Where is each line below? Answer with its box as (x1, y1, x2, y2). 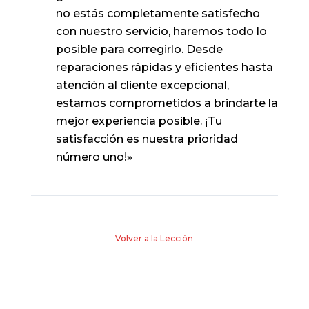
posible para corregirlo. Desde (55, 43, 223, 56)
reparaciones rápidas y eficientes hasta (55, 61, 273, 74)
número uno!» (55, 150, 132, 163)
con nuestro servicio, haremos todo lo (55, 25, 267, 38)
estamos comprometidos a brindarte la (55, 97, 278, 110)
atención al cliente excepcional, (55, 79, 229, 92)
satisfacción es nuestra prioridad (55, 132, 238, 146)
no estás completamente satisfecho (55, 7, 260, 20)
